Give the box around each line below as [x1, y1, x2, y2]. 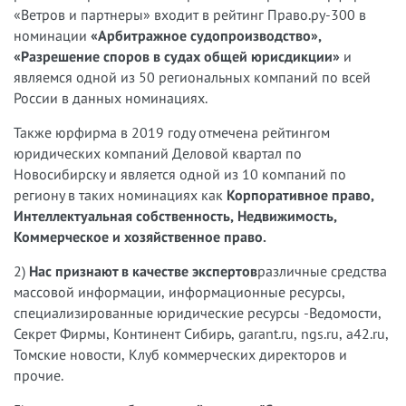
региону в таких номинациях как [14, 186, 227, 204]
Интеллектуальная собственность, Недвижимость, [14, 207, 337, 225]
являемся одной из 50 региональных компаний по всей [14, 68, 371, 86]
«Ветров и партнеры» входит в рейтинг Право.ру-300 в [14, 5, 366, 24]
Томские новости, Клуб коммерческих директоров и [14, 345, 347, 363]
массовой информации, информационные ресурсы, [14, 283, 345, 301]
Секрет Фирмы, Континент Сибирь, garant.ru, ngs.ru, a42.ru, [14, 324, 389, 343]
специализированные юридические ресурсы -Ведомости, [14, 304, 382, 322]
